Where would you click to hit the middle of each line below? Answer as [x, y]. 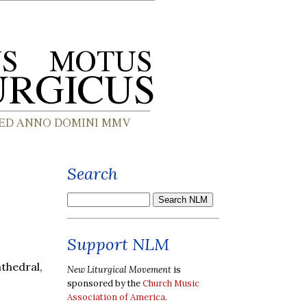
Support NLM [118, 244]
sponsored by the [105, 283]
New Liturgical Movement [119, 269]
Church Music [171, 283]
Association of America [116, 297]
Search [93, 174]
